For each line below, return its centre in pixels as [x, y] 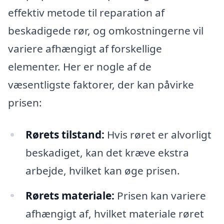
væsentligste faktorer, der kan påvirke [101, 84]
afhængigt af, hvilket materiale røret [114, 213]
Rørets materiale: [70, 195]
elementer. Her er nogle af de [80, 66]
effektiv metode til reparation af [86, 12]
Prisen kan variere [160, 195]
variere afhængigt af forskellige [85, 48]
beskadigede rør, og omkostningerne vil [106, 30]
